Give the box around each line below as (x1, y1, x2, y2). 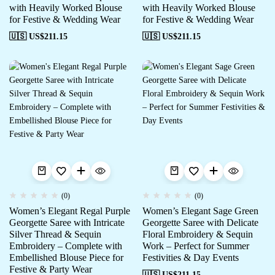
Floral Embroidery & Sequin (142, 228, 253, 239)
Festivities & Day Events (142, 252, 239, 263)
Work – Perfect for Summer (142, 240, 249, 251)
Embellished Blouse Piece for (9, 252, 123, 263)
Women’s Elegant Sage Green (142, 205, 258, 216)
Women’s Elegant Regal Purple (9, 205, 130, 216)
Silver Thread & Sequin (9, 228, 101, 239)
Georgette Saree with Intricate (9, 217, 125, 228)
